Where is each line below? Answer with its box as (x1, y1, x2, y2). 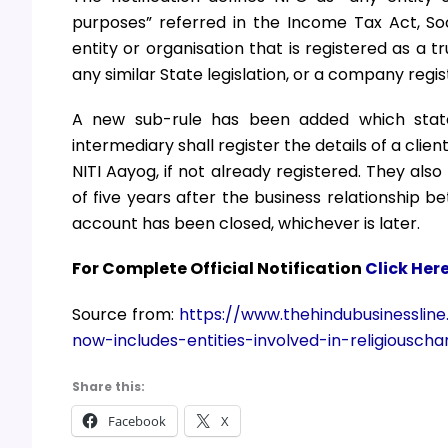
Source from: (72, 302, 179, 326)
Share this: (72, 377, 145, 395)
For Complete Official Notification (72, 257, 365, 281)
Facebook (108, 411, 166, 430)
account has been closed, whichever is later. (72, 212, 420, 236)
